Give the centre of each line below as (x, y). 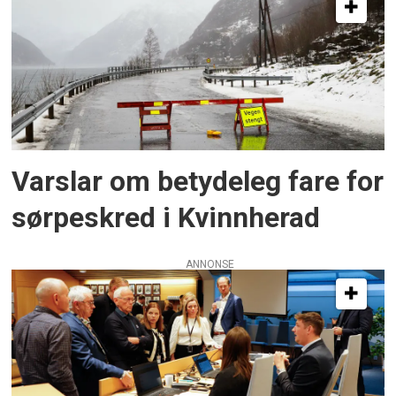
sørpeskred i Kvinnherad (166, 217)
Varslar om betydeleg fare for (198, 181)
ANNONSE (209, 265)
